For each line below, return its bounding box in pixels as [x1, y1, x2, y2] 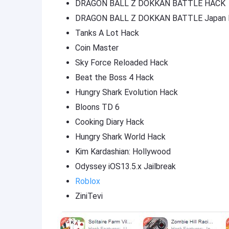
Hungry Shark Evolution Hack [75, 87, 178, 97]
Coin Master [75, 43, 119, 53]
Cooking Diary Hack [75, 117, 144, 127]
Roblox [75, 176, 100, 186]
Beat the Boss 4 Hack [75, 73, 154, 82]
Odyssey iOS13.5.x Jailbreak [75, 162, 176, 171]
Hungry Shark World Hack [75, 132, 166, 142]
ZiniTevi [75, 191, 103, 201]
